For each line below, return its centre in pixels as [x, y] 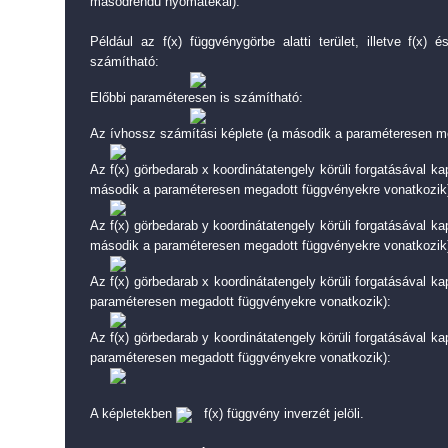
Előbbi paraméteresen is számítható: [196, 97]
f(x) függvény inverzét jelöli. [278, 413]
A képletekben [133, 413]
